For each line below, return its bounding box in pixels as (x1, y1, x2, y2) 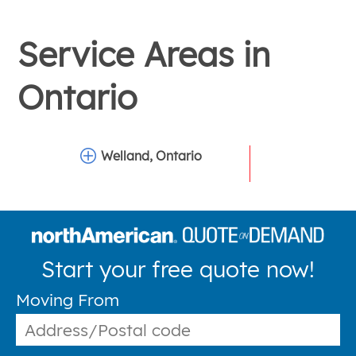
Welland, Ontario (101, 147, 203, 164)
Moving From (16, 288, 119, 310)
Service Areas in (17, 33, 271, 75)
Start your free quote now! (41, 255, 315, 284)
